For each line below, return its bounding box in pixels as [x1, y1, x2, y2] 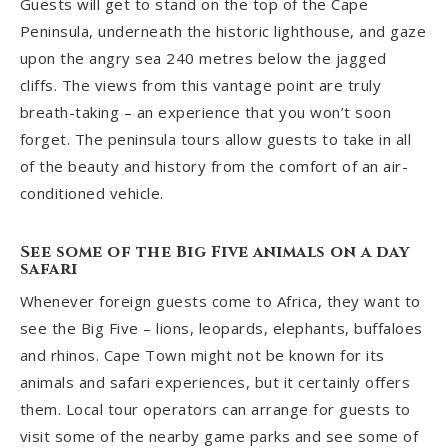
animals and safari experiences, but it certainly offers [19, 371, 411, 392]
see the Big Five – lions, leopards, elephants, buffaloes [19, 317, 423, 338]
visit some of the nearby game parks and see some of [19, 425, 419, 446]
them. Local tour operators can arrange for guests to [19, 398, 411, 419]
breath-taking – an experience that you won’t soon [19, 102, 392, 123]
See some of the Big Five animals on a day [19, 240, 410, 263]
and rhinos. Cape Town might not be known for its [19, 344, 385, 365]
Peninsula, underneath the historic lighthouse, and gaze [19, 21, 427, 42]
